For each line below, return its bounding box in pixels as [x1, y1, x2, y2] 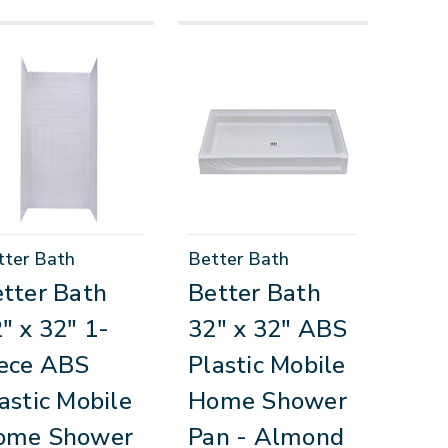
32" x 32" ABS [188, 313, 348, 346]
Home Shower [188, 385, 347, 418]
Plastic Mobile [188, 349, 346, 382]
